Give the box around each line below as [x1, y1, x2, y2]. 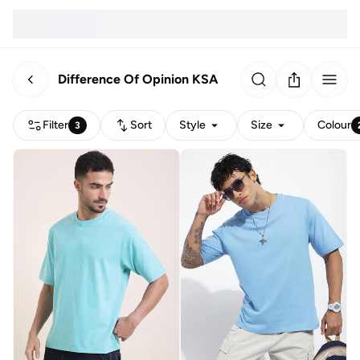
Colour [317, 118, 352, 132]
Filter [43, 118, 68, 132]
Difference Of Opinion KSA [58, 71, 218, 87]
